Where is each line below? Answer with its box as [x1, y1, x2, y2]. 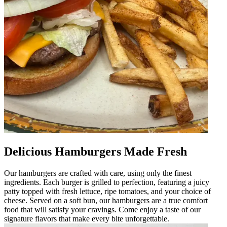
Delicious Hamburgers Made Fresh [4, 144, 187, 158]
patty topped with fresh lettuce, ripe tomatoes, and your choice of [4, 186, 211, 196]
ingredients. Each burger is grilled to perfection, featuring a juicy [4, 177, 209, 186]
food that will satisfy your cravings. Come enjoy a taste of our [4, 205, 201, 214]
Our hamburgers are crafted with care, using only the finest [4, 168, 192, 177]
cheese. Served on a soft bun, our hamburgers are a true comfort [4, 196, 208, 205]
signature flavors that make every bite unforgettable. [4, 214, 169, 223]
